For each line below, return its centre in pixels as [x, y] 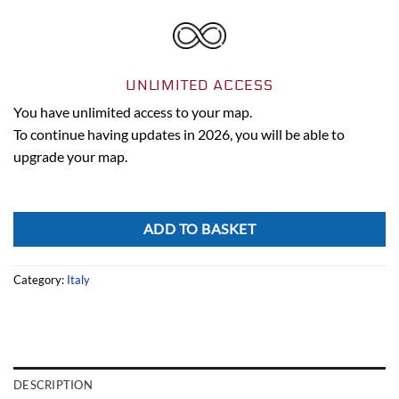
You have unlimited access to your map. [133, 111]
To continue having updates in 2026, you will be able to [179, 134]
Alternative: [46, 223]
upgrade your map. [70, 156]
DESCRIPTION [53, 385]
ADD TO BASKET [199, 229]
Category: [40, 280]
